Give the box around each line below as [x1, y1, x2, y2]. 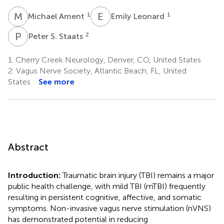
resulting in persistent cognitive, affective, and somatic [8, 192, 201, 202]
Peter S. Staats [28, 31, 85, 41]
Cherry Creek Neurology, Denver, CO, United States [13, 54, 201, 64]
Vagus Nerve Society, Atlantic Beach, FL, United [14, 65, 186, 75]
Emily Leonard [110, 11, 166, 21]
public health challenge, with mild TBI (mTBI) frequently [8, 181, 205, 191]
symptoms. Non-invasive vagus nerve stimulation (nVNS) [8, 203, 211, 213]
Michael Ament [28, 11, 86, 21]
